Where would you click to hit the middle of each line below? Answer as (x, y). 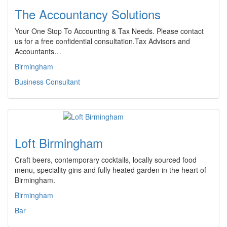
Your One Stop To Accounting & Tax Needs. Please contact (109, 31)
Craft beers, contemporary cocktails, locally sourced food (106, 160)
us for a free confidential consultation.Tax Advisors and (102, 41)
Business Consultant (47, 82)
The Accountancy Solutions (88, 14)
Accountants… (38, 51)
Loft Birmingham (59, 143)
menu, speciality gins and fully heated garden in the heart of (110, 170)
